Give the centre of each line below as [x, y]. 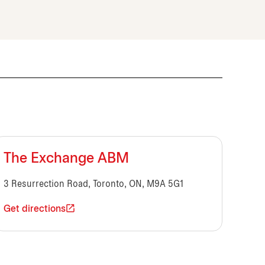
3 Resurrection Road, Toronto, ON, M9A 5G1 [94, 185]
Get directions [35, 209]
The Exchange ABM [67, 159]
